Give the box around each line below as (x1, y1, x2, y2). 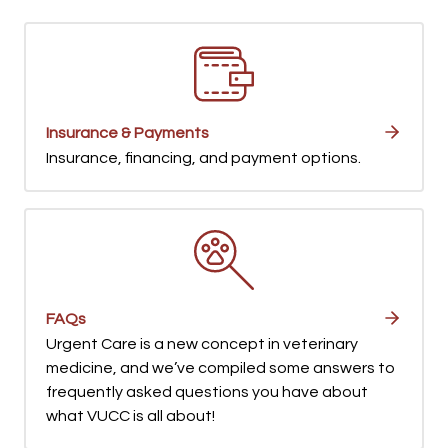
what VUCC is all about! (46, 408, 215, 425)
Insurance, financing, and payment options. (46, 150, 361, 167)
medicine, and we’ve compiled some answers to (46, 360, 395, 377)
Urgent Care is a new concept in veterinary (46, 336, 358, 353)
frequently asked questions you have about (46, 384, 368, 401)
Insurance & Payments (46, 125, 209, 142)
